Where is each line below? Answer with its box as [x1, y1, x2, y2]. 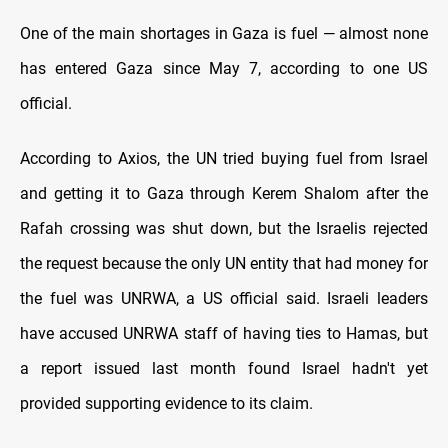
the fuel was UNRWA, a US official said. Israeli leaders [20, 289, 428, 309]
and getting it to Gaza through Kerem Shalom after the [20, 184, 428, 204]
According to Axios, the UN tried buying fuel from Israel [20, 149, 428, 169]
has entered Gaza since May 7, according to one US [20, 59, 428, 79]
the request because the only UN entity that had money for [20, 254, 428, 274]
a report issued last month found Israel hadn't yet [20, 359, 428, 379]
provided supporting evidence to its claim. [20, 394, 313, 414]
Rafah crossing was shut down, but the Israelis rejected [20, 219, 428, 239]
